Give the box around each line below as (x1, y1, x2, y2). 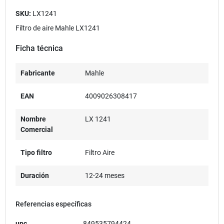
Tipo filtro (20, 148, 52, 156)
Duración (20, 171, 49, 179)
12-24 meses (84, 171, 124, 179)
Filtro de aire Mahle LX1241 (15, 23, 100, 32)
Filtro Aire (84, 148, 114, 156)
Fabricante (20, 68, 55, 77)
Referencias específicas (15, 199, 91, 208)
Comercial (20, 125, 53, 133)
